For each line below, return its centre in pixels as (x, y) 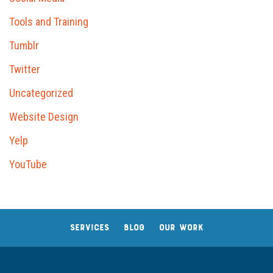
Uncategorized (41, 93)
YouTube (28, 165)
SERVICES (89, 229)
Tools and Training (49, 22)
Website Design (44, 117)
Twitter (25, 69)
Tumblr (24, 46)
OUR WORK (181, 229)
